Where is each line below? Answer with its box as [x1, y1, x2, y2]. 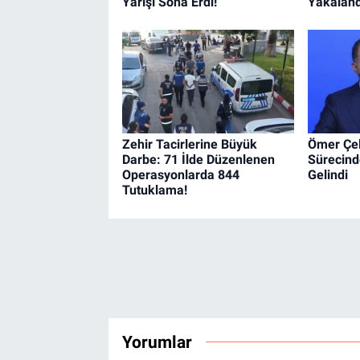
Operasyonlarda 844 [121, 167, 239, 183]
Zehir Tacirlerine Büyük [121, 137, 257, 153]
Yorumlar [121, 331, 192, 352]
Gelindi [307, 167, 348, 183]
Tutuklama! [121, 182, 187, 198]
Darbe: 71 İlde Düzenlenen [121, 152, 275, 168]
